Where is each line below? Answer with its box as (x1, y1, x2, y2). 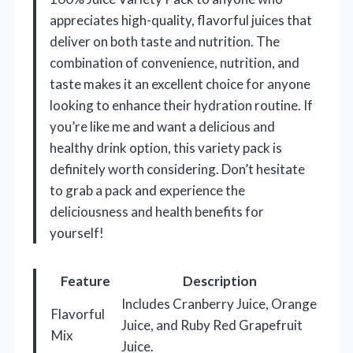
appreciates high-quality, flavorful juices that (50, 12, 312, 29)
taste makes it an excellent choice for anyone (50, 76, 310, 93)
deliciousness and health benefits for (50, 203, 264, 221)
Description (183, 273, 257, 290)
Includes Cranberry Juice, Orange (121, 295, 317, 313)
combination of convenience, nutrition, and (50, 54, 299, 72)
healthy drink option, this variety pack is (50, 139, 282, 157)
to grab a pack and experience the (50, 182, 245, 199)
